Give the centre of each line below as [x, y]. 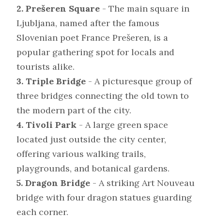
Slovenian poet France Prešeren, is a [92, 37]
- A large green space [122, 124]
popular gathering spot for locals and [95, 52]
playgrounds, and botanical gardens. [93, 168]
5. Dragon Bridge [53, 183]
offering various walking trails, [81, 154]
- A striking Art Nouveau [142, 183]
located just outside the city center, [91, 139]
